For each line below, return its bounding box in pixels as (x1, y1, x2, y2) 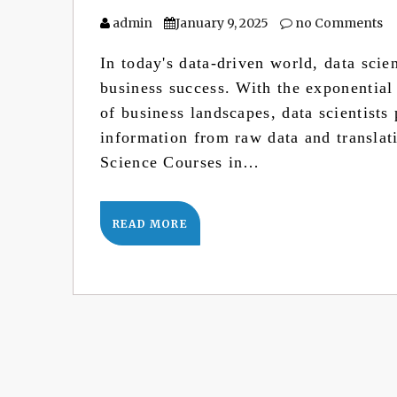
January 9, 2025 (175, 14, 269, 31)
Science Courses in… (100, 152, 261, 171)
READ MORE (113, 216, 188, 230)
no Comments (292, 14, 383, 31)
